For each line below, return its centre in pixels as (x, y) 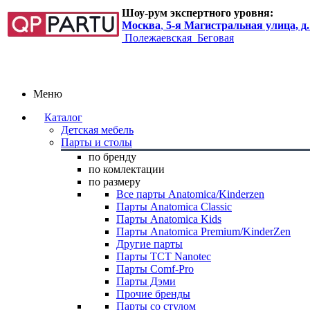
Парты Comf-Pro (155, 269)
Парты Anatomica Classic (174, 207)
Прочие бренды (153, 294)
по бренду (112, 157)
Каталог (63, 117)
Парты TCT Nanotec (164, 256)
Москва (141, 25)
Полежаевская (158, 38)
